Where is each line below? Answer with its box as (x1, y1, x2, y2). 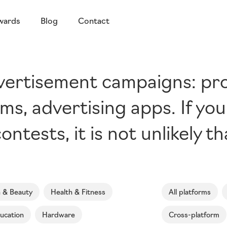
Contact (78, 15, 109, 26)
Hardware (42, 209, 75, 219)
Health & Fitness (51, 186, 105, 197)
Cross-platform (169, 209, 219, 219)
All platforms (169, 186, 211, 197)
